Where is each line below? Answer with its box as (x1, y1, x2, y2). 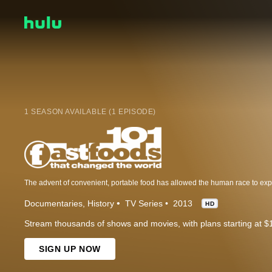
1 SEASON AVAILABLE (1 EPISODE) (24, 107, 156, 116)
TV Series (125, 198, 163, 208)
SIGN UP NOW (39, 243, 101, 254)
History (87, 198, 114, 208)
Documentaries (24, 198, 83, 208)
